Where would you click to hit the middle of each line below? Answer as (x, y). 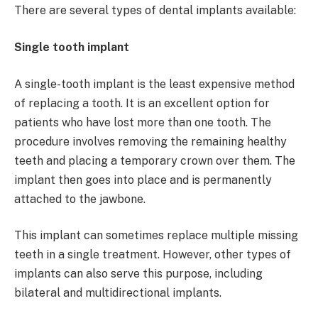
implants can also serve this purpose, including (138, 274)
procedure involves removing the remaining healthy (150, 141)
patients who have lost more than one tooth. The (143, 122)
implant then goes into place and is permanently (143, 180)
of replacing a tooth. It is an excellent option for (142, 103)
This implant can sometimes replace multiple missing (156, 236)
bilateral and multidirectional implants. (118, 293)
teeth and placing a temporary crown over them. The (155, 160)
